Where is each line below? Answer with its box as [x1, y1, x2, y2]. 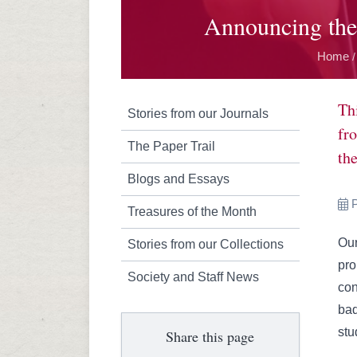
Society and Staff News [127, 270, 259, 284]
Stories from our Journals [127, 107, 269, 120]
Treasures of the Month [127, 205, 257, 218]
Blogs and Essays [127, 172, 229, 186]
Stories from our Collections [127, 237, 284, 251]
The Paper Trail [127, 139, 215, 153]
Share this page [166, 327, 255, 346]
